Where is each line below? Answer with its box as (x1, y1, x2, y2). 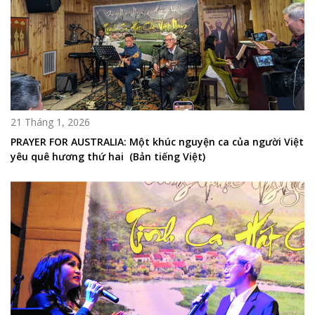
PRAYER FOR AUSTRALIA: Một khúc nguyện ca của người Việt (11, 135, 304, 149)
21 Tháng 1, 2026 (11, 115, 90, 129)
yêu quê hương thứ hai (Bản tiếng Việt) (11, 150, 205, 164)
